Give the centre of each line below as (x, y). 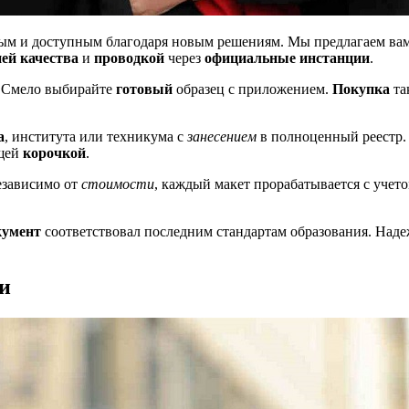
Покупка (361, 89)
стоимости (118, 184)
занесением (222, 136)
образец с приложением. (252, 89)
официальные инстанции (287, 58)
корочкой (54, 152)
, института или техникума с (96, 136)
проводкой (129, 58)
